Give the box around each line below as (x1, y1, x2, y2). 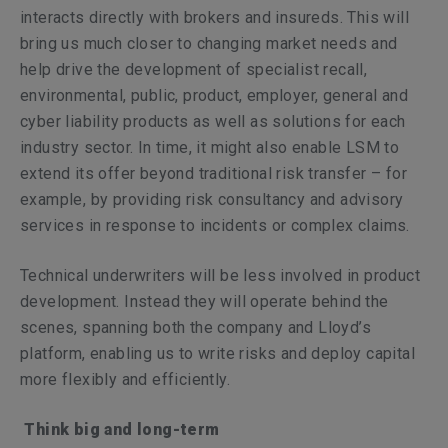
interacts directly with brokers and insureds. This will (20, 8, 409, 27)
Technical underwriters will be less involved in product (20, 266, 420, 285)
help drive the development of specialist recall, (20, 60, 368, 79)
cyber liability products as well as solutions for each (20, 112, 406, 131)
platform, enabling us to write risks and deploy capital (20, 344, 415, 363)
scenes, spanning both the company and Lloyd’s (20, 318, 371, 337)
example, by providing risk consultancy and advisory (20, 190, 404, 209)
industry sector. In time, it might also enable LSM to (20, 138, 400, 157)
